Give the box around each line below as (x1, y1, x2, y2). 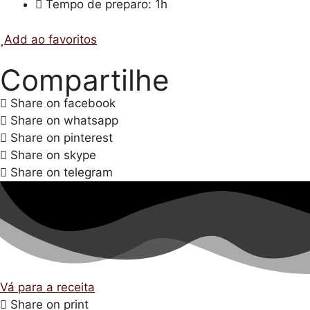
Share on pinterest (10, 130, 113, 145)
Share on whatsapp (10, 113, 118, 127)
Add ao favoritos (4, 32, 97, 46)
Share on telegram (10, 165, 113, 179)
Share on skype (10, 147, 96, 162)
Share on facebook (10, 95, 116, 110)
